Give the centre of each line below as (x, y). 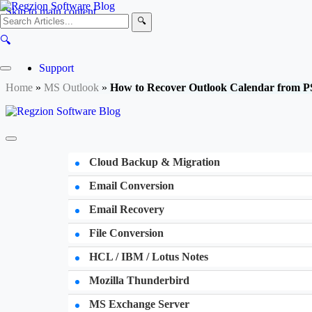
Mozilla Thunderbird (138, 280)
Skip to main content (51, 11)
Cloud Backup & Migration (153, 162)
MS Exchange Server (138, 304)
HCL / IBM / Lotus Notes (147, 257)
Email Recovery (125, 209)
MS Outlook (71, 87)
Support (56, 68)
